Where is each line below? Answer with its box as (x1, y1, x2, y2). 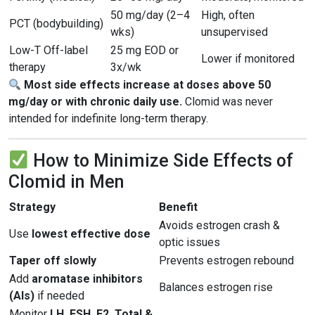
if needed (34, 289, 84, 302)
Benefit (159, 200, 198, 214)
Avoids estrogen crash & (159, 219, 280, 232)
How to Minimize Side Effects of (28, 150, 293, 171)
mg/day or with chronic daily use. (8, 95, 182, 108)
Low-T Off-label (9, 44, 88, 57)
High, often (201, 8, 255, 22)
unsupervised (201, 25, 268, 39)
